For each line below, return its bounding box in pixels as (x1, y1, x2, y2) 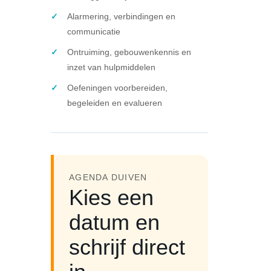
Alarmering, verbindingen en (67, 11, 175, 21)
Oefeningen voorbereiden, (67, 82, 168, 93)
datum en (69, 209, 160, 235)
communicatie (67, 26, 120, 36)
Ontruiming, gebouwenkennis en (67, 47, 191, 57)
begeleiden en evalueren (67, 97, 162, 108)
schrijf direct (69, 234, 185, 260)
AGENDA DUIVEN (69, 172, 148, 182)
